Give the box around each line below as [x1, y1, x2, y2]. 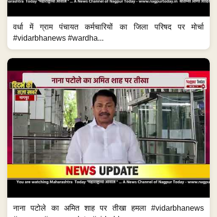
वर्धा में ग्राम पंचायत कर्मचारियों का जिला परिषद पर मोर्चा [13, 23, 204, 31]
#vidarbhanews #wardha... [13, 34, 104, 43]
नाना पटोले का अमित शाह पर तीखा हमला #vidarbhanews [13, 203, 204, 212]
